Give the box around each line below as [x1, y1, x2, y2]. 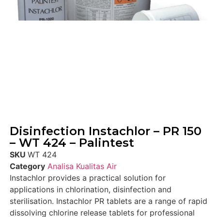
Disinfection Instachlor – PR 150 [10, 124, 201, 138]
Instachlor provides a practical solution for [10, 173, 166, 183]
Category [10, 161, 45, 171]
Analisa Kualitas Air [47, 161, 117, 171]
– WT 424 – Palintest [10, 136, 134, 150]
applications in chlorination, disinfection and [10, 185, 171, 194]
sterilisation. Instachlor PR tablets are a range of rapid [10, 196, 207, 206]
